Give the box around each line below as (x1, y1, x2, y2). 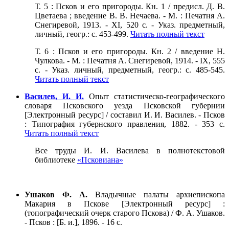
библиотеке (35, 155, 77, 165)
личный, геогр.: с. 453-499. (35, 30, 130, 39)
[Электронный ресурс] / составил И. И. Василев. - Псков (25, 110, 225, 120)
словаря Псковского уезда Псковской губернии (25, 101, 225, 110)
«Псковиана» (77, 155, 123, 165)
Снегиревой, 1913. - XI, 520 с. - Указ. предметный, (35, 20, 225, 30)
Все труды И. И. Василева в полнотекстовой (35, 146, 225, 155)
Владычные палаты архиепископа (87, 190, 225, 199)
